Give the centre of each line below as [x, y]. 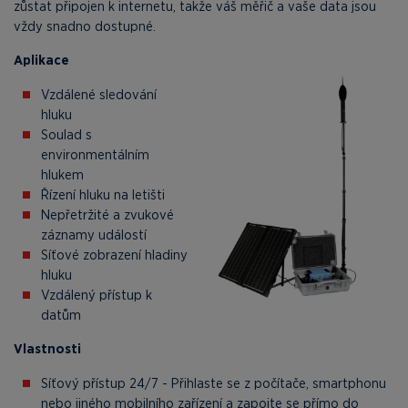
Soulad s [66, 134]
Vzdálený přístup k [97, 295]
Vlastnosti [47, 349]
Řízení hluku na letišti [103, 194]
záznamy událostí [94, 235]
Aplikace [41, 60]
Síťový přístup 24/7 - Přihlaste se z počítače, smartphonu [214, 383]
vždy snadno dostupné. [85, 26]
